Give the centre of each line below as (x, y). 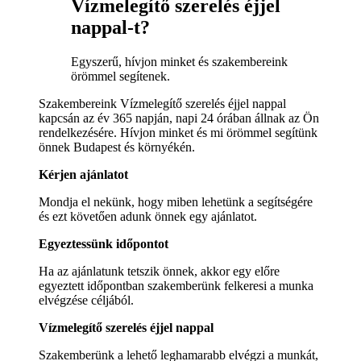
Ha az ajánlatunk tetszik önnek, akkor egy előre (159, 271)
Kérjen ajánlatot (83, 174)
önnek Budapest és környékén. (117, 147)
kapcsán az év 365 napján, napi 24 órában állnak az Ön (179, 118)
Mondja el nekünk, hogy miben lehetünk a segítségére (176, 201)
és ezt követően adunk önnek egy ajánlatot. (148, 216)
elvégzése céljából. (86, 300)
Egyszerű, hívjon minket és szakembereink (179, 61)
